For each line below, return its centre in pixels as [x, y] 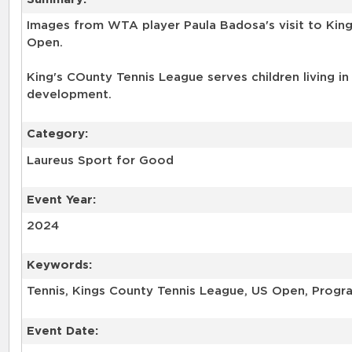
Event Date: [62, 331]
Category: [57, 134]
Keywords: [59, 266]
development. [69, 95]
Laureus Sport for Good [100, 160]
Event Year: [61, 200]
